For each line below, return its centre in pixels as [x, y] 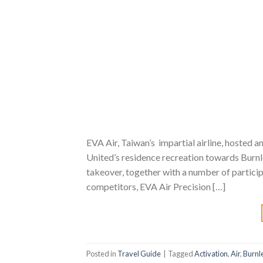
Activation [211, 253]
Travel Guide [139, 253]
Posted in [102, 253]
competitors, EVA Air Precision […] [156, 187]
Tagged [181, 253]
